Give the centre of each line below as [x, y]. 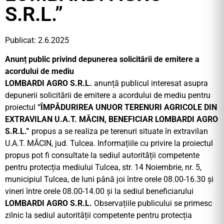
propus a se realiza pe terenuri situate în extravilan [119, 131]
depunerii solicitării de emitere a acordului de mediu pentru [108, 95]
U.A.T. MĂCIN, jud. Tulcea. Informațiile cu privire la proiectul [109, 143]
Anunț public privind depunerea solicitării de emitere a [102, 59]
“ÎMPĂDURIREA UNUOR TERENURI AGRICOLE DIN [127, 107]
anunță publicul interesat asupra [150, 83]
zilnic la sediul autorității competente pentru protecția [98, 215]
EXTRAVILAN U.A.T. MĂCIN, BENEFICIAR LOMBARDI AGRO [111, 119]
